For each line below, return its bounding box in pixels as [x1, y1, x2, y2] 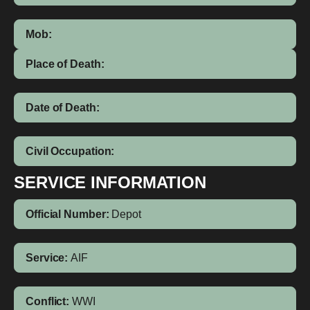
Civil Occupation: [26, 145, 115, 157]
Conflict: [26, 295, 70, 307]
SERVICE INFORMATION [14, 173, 207, 192]
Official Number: [26, 208, 109, 220]
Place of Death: [26, 58, 104, 70]
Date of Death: [26, 102, 100, 113]
